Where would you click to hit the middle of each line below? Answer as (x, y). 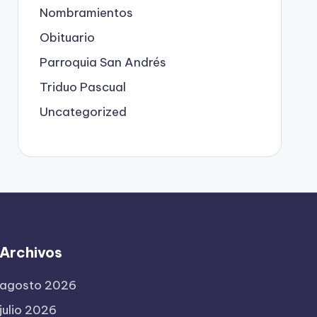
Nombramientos (86, 12)
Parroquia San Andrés (103, 62)
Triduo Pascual (82, 87)
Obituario (67, 37)
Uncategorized (83, 111)
